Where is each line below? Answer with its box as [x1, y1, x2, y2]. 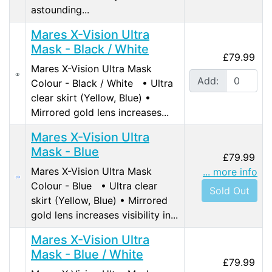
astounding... [31, 4, 89, 16]
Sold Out [209, 185, 250, 197]
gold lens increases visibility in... [31, 209, 178, 222]
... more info [203, 166, 257, 178]
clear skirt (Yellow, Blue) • [31, 92, 151, 104]
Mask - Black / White [31, 42, 149, 57]
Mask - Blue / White [31, 247, 143, 262]
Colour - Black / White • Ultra [31, 77, 173, 90]
